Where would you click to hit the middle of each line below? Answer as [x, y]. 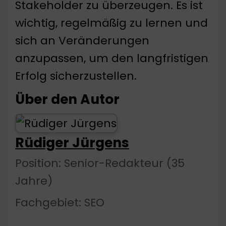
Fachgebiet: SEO [60, 203]
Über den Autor [67, 99]
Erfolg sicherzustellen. [76, 76]
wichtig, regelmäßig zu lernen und [111, 23]
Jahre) [34, 181]
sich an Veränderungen [82, 41]
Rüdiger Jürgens [72, 143]
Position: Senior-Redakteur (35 [100, 163]
